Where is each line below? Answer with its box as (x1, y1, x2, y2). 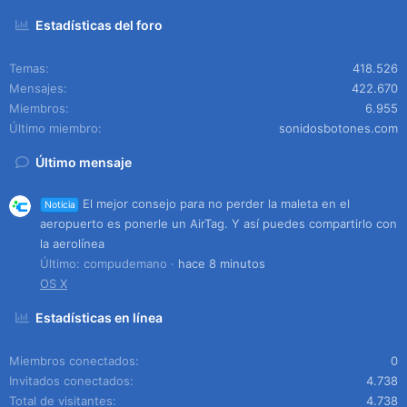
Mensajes (9, 81, 64, 95)
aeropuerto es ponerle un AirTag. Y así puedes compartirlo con (40, 215, 397, 231)
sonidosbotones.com (279, 121, 398, 135)
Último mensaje (35, 154, 133, 170)
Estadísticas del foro (35, 17, 164, 33)
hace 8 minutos (178, 255, 265, 271)
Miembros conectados (9, 352, 135, 368)
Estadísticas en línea (35, 309, 164, 325)
